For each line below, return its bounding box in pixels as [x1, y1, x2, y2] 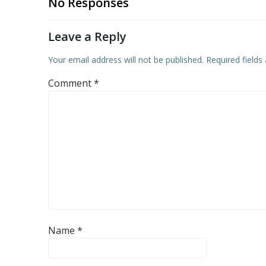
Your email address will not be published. [48, 54, 204, 65]
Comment [48, 77, 94, 90]
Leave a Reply [48, 28, 126, 45]
